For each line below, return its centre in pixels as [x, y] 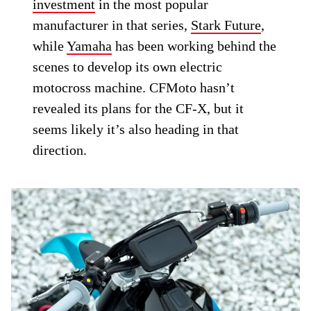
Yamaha [90, 46]
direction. [60, 150]
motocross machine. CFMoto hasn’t [134, 87]
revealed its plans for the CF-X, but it [138, 108]
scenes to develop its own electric [128, 67]
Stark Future [226, 25]
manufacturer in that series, [112, 25]
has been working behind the [194, 46]
